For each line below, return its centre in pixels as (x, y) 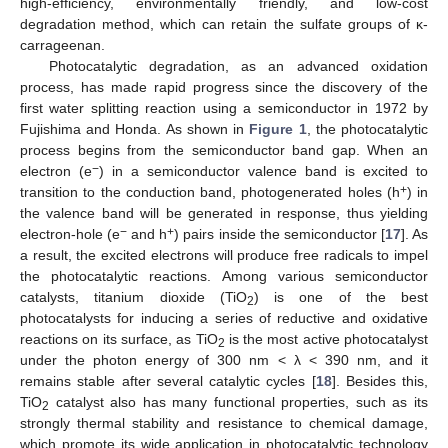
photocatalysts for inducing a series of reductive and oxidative (224, 318)
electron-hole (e (70, 234)
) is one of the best (340, 297)
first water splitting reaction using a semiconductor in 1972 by (224, 108)
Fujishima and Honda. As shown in (135, 129)
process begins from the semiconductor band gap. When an (224, 150)
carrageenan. (62, 45)
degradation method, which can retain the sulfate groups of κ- (224, 24)
